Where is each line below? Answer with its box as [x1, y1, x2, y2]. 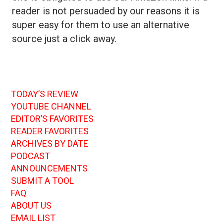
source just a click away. [12, 32, 116, 45]
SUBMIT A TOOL [11, 175, 74, 186]
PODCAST [11, 150, 50, 161]
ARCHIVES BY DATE [11, 138, 88, 149]
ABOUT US [11, 200, 52, 211]
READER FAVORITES [11, 125, 89, 136]
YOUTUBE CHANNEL [11, 101, 91, 111]
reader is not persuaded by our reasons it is [12, 4, 200, 17]
